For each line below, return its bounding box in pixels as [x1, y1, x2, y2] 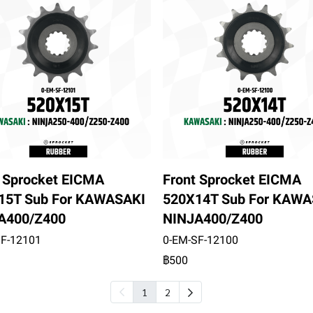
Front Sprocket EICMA [162, 171, 301, 189]
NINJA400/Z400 [162, 210, 263, 228]
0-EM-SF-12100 [162, 233, 238, 247]
